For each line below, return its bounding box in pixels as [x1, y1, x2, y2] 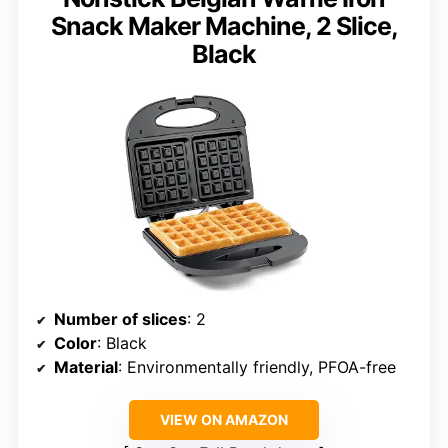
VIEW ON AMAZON [160, 411, 288, 429]
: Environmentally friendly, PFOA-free [118, 357, 396, 378]
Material [54, 357, 118, 378]
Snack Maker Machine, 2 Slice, [50, 10, 398, 41]
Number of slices [54, 309, 187, 330]
